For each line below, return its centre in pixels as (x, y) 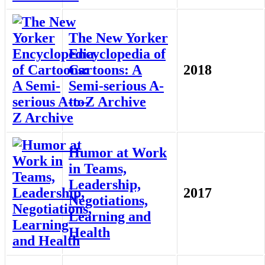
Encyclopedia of (117, 54)
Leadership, (105, 185)
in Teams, (98, 169)
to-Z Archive (107, 102)
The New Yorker (118, 38)
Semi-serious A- (116, 86)
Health (89, 233)
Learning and (110, 217)
